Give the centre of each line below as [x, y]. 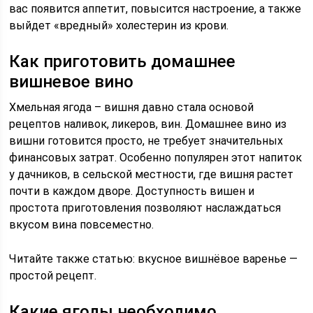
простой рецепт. [53, 276]
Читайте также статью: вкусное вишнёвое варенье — [154, 259]
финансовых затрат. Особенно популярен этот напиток [156, 158]
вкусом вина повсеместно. [82, 225]
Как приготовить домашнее [123, 61]
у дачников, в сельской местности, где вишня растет [152, 174]
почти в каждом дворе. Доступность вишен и [132, 191]
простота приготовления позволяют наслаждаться [145, 208]
